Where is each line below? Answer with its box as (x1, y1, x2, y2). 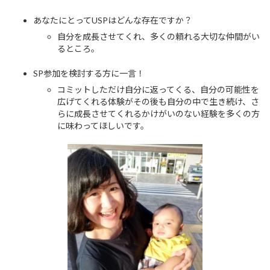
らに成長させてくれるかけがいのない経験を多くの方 (57, 108, 260, 119)
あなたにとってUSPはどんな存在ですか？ (33, 14, 192, 25)
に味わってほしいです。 (57, 120, 149, 131)
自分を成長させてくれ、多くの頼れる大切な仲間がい (57, 31, 260, 42)
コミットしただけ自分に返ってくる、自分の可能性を (57, 84, 259, 95)
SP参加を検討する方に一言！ (33, 67, 145, 78)
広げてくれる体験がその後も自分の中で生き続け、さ (57, 96, 259, 107)
